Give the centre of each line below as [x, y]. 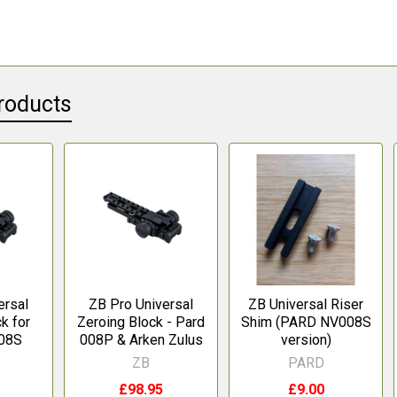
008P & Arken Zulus [141, 340]
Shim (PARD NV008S [306, 322]
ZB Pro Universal [141, 304]
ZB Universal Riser [306, 304]
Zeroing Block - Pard [141, 322]
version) [306, 340]
